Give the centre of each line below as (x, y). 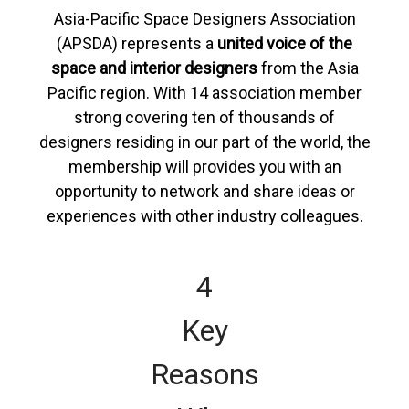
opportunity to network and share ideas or (204, 191)
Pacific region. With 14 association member (204, 93)
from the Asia (308, 68)
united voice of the (285, 43)
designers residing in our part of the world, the (204, 142)
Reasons (204, 374)
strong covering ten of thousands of (204, 117)
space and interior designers (154, 68)
